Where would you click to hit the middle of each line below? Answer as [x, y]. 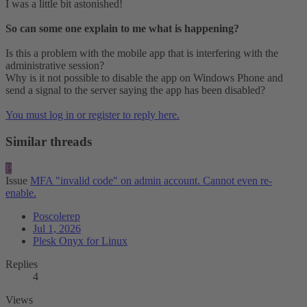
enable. [21, 193]
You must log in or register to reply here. [93, 115]
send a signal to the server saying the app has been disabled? [135, 90]
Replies [22, 264]
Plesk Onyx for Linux [80, 241]
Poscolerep [57, 216]
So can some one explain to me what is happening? [122, 29]
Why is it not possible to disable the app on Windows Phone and [144, 78]
